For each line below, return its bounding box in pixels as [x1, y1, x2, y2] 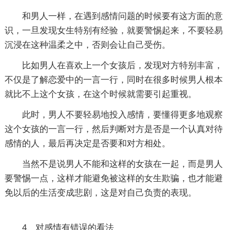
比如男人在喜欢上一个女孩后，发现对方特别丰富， [22, 60, 223, 70]
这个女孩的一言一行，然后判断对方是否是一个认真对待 [4, 124, 223, 134]
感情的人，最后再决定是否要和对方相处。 [4, 138, 170, 148]
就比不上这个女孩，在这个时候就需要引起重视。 [4, 89, 197, 99]
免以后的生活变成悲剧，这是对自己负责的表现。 [4, 187, 197, 198]
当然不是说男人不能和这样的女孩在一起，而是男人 [22, 159, 223, 169]
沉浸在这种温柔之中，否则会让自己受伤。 [4, 40, 170, 50]
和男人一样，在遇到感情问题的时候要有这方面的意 [22, 11, 223, 21]
